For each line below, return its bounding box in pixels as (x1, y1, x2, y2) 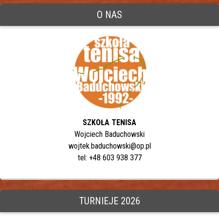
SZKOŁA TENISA (83, 117, 136, 127)
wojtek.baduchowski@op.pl (68, 141, 151, 151)
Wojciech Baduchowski (74, 129, 145, 139)
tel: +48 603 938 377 (77, 153, 142, 162)
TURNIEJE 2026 (79, 195, 140, 207)
